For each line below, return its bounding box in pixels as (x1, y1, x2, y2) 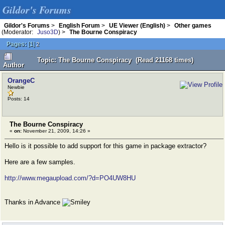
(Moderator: (2, 29, 35, 35)
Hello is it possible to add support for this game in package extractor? (5, 142, 206, 150)
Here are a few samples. (5, 158, 75, 166)
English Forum (59, 22, 100, 29)
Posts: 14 (8, 96, 30, 101)
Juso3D (37, 29, 58, 35)
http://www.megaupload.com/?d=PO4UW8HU (5, 174, 136, 182)
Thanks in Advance (5, 198, 62, 206)
